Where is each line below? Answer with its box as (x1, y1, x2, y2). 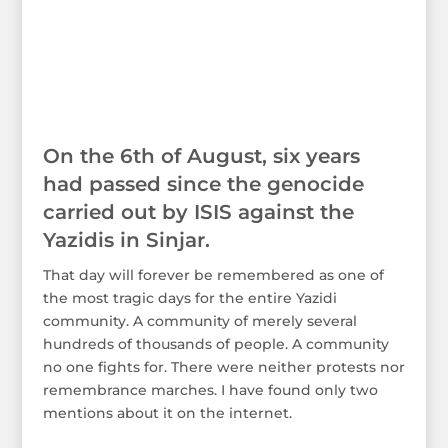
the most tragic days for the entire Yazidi (42, 288, 337, 307)
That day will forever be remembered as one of (42, 265, 384, 284)
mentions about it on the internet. (42, 403, 292, 422)
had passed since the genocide (42, 171, 364, 196)
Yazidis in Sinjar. (42, 227, 210, 252)
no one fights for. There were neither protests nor (42, 357, 405, 376)
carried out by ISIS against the (42, 199, 354, 224)
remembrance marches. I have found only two (42, 380, 378, 399)
